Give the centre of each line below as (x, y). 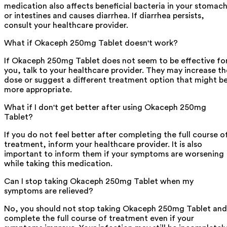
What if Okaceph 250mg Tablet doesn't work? (91, 43)
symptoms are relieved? (49, 191)
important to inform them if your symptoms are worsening (114, 154)
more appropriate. (38, 90)
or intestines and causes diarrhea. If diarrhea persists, (104, 16)
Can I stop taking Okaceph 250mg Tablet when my (99, 182)
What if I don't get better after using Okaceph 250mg (105, 108)
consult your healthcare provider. (66, 26)
